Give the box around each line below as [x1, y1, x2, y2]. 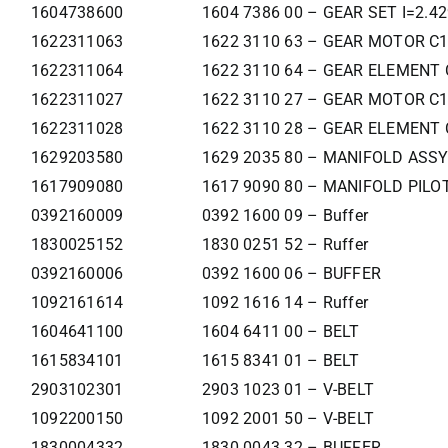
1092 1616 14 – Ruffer [201, 293, 369, 313]
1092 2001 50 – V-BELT [201, 409, 375, 429]
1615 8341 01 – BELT [201, 351, 360, 371]
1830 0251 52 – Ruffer [201, 235, 369, 255]
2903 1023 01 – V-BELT [201, 380, 375, 400]
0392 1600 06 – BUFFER [201, 264, 382, 284]
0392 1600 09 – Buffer [201, 206, 369, 226]
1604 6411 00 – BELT [201, 322, 360, 342]
